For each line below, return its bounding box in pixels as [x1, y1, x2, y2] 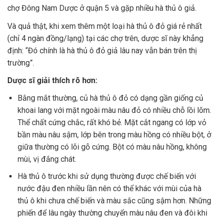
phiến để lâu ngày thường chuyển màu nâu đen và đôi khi [17, 208, 207, 218]
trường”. [7, 58, 34, 67]
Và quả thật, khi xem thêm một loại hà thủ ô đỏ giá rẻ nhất [7, 21, 202, 31]
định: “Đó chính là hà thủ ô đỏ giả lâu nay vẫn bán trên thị [7, 45, 197, 55]
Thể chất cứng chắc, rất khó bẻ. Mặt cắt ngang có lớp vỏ [17, 118, 206, 127]
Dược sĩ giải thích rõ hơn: [7, 75, 97, 85]
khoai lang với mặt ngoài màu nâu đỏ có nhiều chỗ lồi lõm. [17, 106, 211, 115]
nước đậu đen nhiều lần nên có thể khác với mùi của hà [17, 183, 201, 193]
